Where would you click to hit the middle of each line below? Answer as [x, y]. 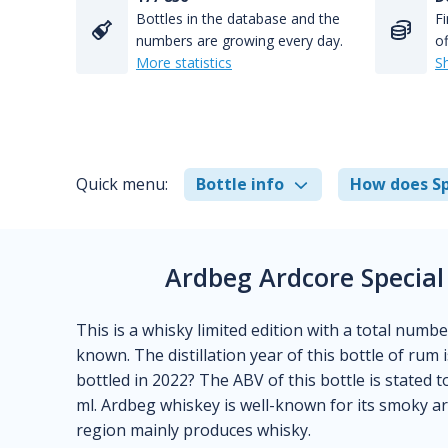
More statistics [184, 62]
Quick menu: [122, 184]
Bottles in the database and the [238, 18]
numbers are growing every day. [239, 40]
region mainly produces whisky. [193, 430]
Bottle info [240, 184]
